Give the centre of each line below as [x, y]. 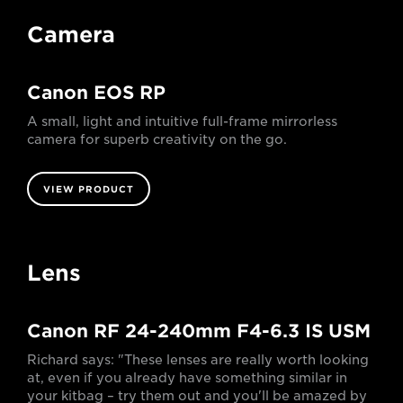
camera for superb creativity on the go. [157, 139]
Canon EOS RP [96, 92]
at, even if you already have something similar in [187, 377]
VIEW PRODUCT [89, 188]
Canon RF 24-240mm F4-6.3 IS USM [199, 331]
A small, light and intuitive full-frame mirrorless [182, 121]
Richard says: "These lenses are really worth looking [198, 359]
